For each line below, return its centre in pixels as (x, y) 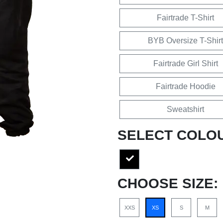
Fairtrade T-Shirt (185, 18)
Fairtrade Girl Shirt (185, 63)
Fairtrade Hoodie (185, 86)
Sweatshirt (185, 109)
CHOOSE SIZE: (168, 183)
